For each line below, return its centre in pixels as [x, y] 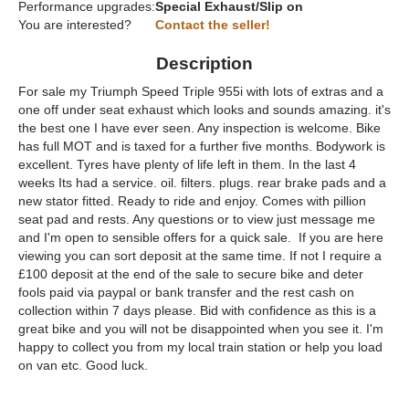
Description [204, 63]
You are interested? [75, 25]
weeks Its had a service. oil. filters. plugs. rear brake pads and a [202, 183]
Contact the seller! [213, 25]
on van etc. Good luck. [83, 365]
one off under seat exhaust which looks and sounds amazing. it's [204, 110]
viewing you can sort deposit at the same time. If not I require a [200, 256]
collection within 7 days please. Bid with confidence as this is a [197, 310]
